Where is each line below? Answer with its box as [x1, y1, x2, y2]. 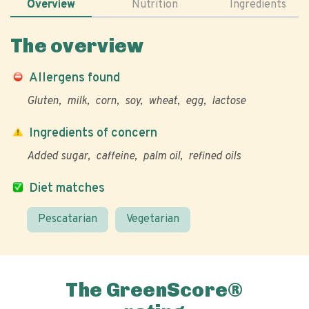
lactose [212, 94, 246, 108]
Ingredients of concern [29, 126, 157, 141]
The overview [10, 34, 144, 57]
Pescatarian [38, 212, 97, 226]
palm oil [143, 150, 180, 163]
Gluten [27, 94, 59, 108]
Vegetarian [126, 212, 179, 226]
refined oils [188, 150, 241, 163]
